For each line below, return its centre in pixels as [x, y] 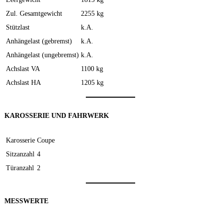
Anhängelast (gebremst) [39, 41]
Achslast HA [23, 82]
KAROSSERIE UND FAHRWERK [57, 115]
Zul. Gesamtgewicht [34, 13]
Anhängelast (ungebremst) [42, 55]
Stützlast [18, 27]
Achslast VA [23, 68]
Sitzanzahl [20, 154]
